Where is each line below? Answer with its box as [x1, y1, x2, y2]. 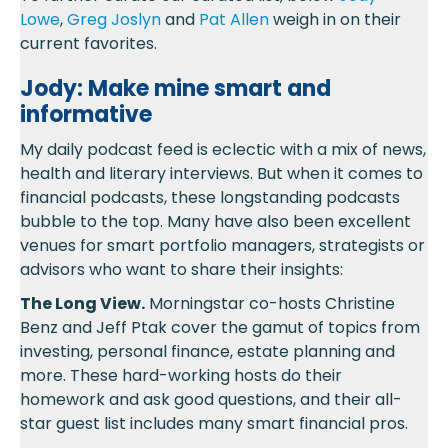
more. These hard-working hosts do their [20, 363, 342, 387]
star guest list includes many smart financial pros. [20, 411, 408, 435]
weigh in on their [269, 7, 401, 31]
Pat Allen [199, 7, 269, 31]
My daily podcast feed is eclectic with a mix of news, [20, 137, 426, 161]
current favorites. [20, 31, 157, 55]
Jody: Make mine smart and [20, 72, 331, 104]
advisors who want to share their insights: [20, 257, 343, 281]
